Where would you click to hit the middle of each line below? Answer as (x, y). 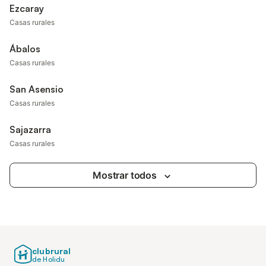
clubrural (52, 251)
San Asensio (37, 89)
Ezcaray (27, 8)
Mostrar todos (125, 175)
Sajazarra (30, 129)
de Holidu (49, 259)
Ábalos (25, 49)
